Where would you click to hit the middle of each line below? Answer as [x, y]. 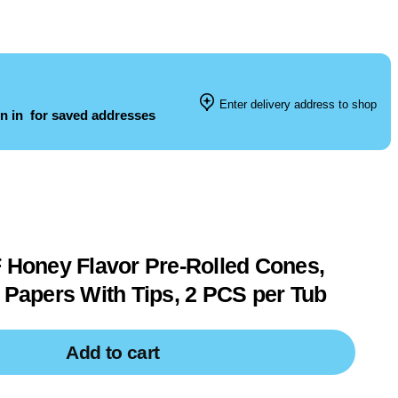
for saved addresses [91, 115]
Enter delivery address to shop [296, 104]
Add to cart [113, 352]
